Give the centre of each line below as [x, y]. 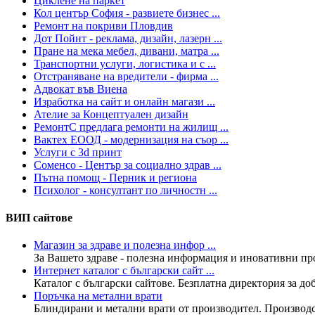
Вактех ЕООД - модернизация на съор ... [131, 139]
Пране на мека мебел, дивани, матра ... [127, 51]
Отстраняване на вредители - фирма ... [126, 76]
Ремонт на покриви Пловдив [103, 25]
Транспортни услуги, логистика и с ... [125, 63]
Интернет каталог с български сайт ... [124, 271]
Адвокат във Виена [81, 89]
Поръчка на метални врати [98, 296]
